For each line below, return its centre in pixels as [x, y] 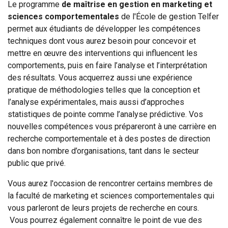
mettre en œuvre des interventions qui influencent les [103, 53]
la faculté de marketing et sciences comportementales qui [111, 195]
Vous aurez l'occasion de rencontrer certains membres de [110, 183]
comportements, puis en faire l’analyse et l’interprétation [107, 65]
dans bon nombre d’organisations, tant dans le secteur [103, 151]
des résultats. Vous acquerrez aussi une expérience [100, 77]
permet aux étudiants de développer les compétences [104, 28]
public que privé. [37, 163]
